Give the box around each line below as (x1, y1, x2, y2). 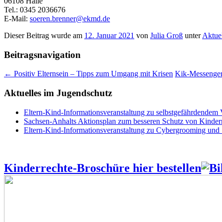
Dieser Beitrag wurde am (4, 31, 84, 40)
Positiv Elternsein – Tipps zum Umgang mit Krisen (12, 69, 173, 78)
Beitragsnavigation (4, 49, 81, 60)
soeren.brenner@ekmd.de (30, 14, 110, 23)
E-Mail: (4, 14, 30, 23)
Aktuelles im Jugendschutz (4, 88, 112, 99)
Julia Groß (150, 31, 183, 40)
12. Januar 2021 (84, 31, 134, 40)
